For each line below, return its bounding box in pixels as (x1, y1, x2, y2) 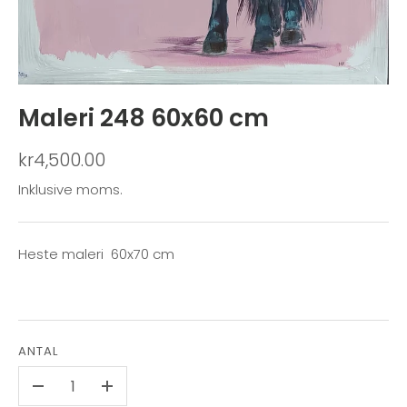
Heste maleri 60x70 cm (18, 244, 174, 264)
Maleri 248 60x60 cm (18, 100, 269, 134)
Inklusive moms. (18, 180, 123, 200)
